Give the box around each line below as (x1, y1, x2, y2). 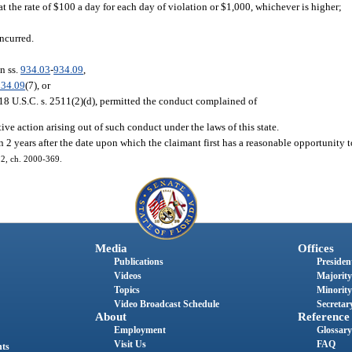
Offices (297, 241, 334, 255)
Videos (113, 269, 141, 281)
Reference (297, 310, 350, 323)
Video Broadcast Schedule (113, 298, 219, 310)
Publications (113, 255, 163, 267)
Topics (113, 284, 140, 295)
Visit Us (113, 338, 146, 350)
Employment (113, 324, 166, 335)
